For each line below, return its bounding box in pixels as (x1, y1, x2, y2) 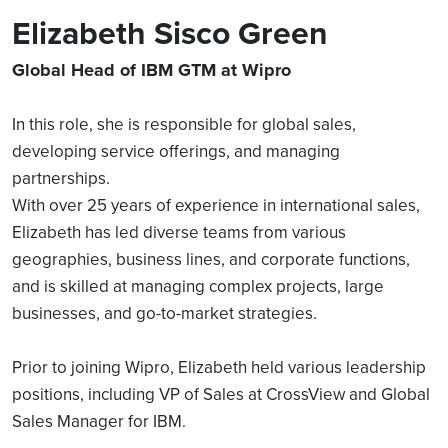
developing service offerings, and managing (12, 139, 340, 163)
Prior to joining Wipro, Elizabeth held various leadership (12, 355, 426, 379)
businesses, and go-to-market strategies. (12, 301, 321, 325)
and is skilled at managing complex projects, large (12, 274, 384, 298)
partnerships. (12, 166, 110, 190)
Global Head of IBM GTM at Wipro (12, 57, 291, 83)
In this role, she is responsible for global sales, (12, 112, 356, 136)
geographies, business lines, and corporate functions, (12, 247, 410, 271)
